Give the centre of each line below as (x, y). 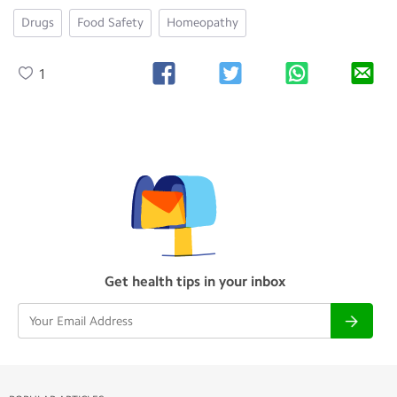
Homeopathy (202, 23)
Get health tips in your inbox (195, 281)
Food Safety (110, 23)
